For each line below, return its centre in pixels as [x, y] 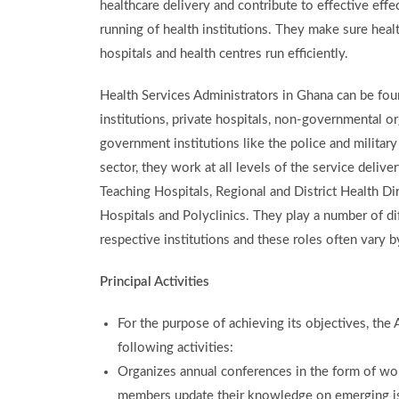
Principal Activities [158, 282]
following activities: [175, 348]
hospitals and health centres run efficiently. [224, 54]
